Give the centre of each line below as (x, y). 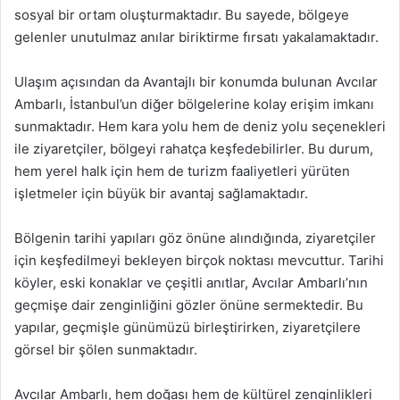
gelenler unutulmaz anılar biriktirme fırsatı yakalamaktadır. (196, 37)
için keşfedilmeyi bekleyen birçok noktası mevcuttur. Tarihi (199, 260)
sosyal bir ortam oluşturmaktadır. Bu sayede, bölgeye (182, 15)
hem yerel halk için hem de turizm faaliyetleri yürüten (182, 171)
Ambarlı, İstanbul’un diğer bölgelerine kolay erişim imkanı (194, 104)
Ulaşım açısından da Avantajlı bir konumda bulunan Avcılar (196, 82)
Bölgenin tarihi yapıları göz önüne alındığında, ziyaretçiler (195, 238)
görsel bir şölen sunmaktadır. (106, 350)
